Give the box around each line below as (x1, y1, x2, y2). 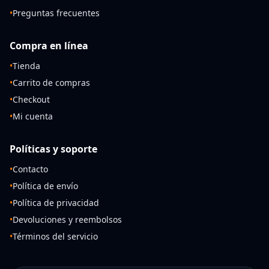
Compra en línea (10, 39, 88, 52)
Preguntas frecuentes (13, 7, 100, 19)
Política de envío (13, 180, 78, 192)
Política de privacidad (13, 197, 99, 208)
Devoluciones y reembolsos (13, 214, 122, 225)
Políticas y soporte (10, 142, 97, 156)
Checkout (13, 94, 50, 105)
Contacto (13, 163, 48, 175)
